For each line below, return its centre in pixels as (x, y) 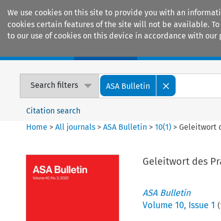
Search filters (55, 85)
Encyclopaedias (182, 50)
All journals (76, 127)
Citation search (54, 110)
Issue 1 (202, 205)
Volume (159, 205)
